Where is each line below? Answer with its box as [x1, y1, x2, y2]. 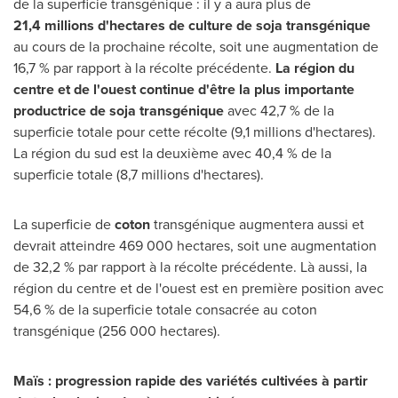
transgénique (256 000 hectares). [13, 321, 220, 341]
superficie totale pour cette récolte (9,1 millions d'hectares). [13, 122, 376, 142]
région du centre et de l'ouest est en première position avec [13, 278, 384, 298]
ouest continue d [100, 79, 206, 99]
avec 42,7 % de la [224, 100, 334, 121]
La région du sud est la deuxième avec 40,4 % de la [13, 143, 331, 163]
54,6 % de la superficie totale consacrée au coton [13, 299, 317, 320]
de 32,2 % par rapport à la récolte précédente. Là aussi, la [13, 257, 367, 277]
